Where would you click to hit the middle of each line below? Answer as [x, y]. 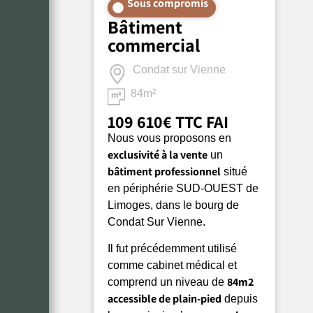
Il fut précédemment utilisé [173, 249]
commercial [154, 44]
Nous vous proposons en [170, 138]
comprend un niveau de [168, 282]
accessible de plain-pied [165, 299]
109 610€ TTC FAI [168, 121]
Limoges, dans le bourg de [174, 205]
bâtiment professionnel [165, 171]
